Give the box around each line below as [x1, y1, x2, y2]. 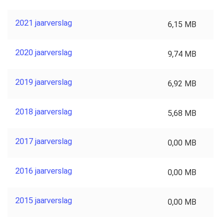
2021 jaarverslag [15, 18, 72, 28]
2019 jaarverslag [15, 77, 72, 87]
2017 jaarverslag [15, 136, 72, 146]
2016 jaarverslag [15, 166, 72, 176]
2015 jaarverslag [15, 195, 72, 205]
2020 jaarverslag [15, 47, 72, 57]
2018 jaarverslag [15, 107, 72, 116]
